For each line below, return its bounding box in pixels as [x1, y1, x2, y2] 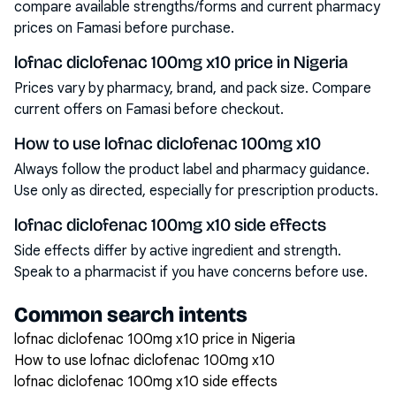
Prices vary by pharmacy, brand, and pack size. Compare [14, 80, 371, 97]
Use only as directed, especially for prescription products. [14, 182, 378, 200]
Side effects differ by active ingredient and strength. [14, 242, 341, 260]
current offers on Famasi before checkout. [14, 101, 284, 118]
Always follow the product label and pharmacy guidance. [14, 161, 369, 179]
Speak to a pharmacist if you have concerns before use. [14, 263, 368, 281]
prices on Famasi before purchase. [14, 19, 234, 37]
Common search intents [14, 302, 247, 327]
